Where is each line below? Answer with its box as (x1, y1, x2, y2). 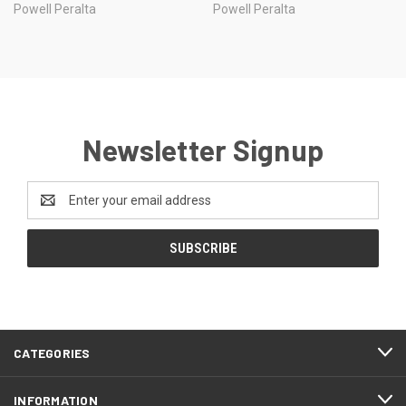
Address (27, 201, 75, 217)
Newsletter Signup (82, 131, 324, 167)
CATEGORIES (14, 344, 91, 361)
